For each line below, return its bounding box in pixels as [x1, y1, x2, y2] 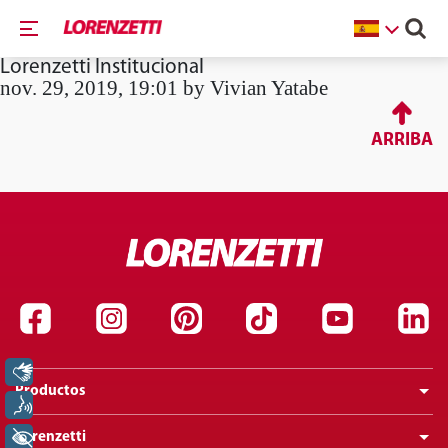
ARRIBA [371, 131, 433, 150]
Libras [57, 364, 97, 381]
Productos [15, 384, 86, 400]
